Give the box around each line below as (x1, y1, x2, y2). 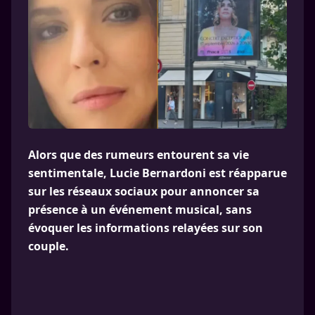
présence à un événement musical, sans (28, 202, 252, 217)
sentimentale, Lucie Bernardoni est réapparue (28, 165, 287, 181)
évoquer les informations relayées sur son (28, 220, 263, 236)
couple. (28, 238, 69, 254)
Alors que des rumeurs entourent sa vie (28, 147, 249, 162)
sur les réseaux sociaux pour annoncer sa (28, 184, 259, 199)
